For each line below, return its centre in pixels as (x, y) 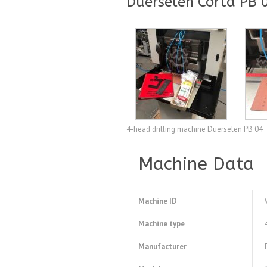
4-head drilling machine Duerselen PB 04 (195, 129)
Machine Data (196, 164)
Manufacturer (162, 247)
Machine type (162, 224)
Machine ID (158, 201)
